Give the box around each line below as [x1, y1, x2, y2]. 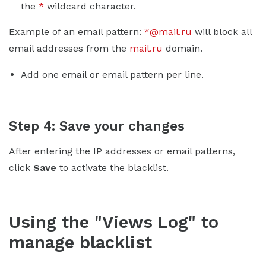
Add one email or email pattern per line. [21, 68, 204, 80]
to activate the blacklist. [56, 161, 169, 173]
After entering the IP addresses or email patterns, [9, 145, 235, 157]
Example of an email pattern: [9, 26, 144, 37]
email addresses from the [9, 42, 129, 54]
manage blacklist [9, 232, 152, 252]
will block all [192, 26, 252, 37]
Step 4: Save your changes [9, 118, 185, 134]
